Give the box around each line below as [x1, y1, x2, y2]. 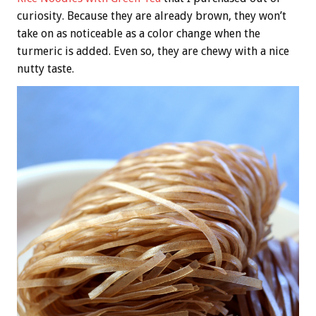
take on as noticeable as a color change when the [17, 26, 260, 40]
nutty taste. [17, 61, 74, 75]
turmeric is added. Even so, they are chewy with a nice [17, 44, 289, 58]
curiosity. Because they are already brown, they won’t [17, 8, 286, 23]
